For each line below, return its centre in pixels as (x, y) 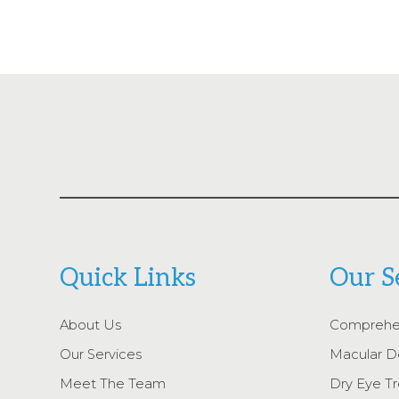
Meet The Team (113, 383)
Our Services (101, 354)
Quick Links (128, 278)
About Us (91, 325)
